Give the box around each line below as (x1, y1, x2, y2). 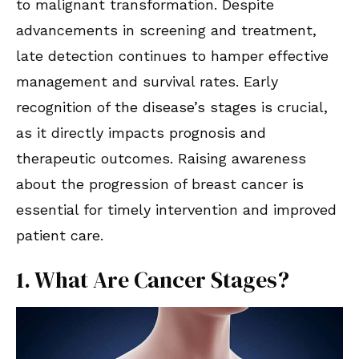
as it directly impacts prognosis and (16, 124, 266, 142)
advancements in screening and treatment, (16, 22, 317, 39)
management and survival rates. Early (16, 73, 278, 91)
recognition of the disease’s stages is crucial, (16, 99, 328, 116)
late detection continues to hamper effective (16, 47, 329, 65)
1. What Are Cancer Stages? (16, 264, 289, 296)
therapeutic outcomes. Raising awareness (16, 150, 306, 167)
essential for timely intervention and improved (16, 201, 337, 219)
